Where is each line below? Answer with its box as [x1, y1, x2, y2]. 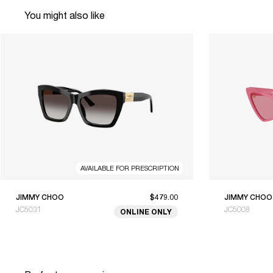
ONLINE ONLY [120, 207, 172, 216]
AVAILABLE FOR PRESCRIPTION [80, 163, 179, 172]
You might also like [24, 9, 105, 21]
